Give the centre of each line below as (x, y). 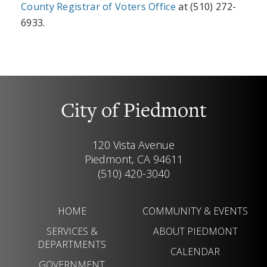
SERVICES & (72, 231)
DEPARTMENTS (72, 244)
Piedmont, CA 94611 (133, 159)
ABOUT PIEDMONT (195, 231)
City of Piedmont (133, 112)
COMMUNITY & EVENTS (195, 211)
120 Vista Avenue (133, 145)
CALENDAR (195, 251)
